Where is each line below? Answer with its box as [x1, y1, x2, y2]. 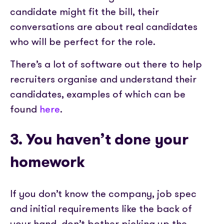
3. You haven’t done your [10, 129, 188, 150]
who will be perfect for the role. [10, 34, 155, 48]
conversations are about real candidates [10, 19, 197, 33]
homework [10, 151, 85, 173]
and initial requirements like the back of [10, 201, 192, 216]
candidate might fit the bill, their [10, 4, 159, 18]
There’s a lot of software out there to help [10, 56, 202, 71]
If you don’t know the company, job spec [10, 186, 196, 201]
